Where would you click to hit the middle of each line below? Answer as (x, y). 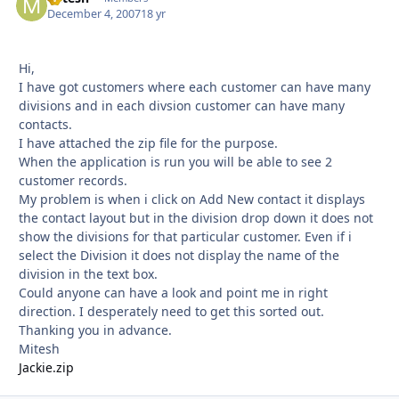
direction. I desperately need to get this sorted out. (171, 311)
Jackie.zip (46, 367)
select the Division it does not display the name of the (179, 255)
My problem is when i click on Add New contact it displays (192, 199)
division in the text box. (88, 273)
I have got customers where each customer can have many (195, 86)
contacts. (45, 124)
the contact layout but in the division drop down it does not (196, 217)
